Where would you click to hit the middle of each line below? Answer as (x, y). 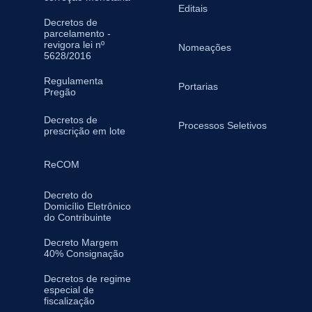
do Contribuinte (77, 217)
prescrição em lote (84, 131)
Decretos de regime (87, 279)
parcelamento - (77, 33)
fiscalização (69, 301)
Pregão (60, 92)
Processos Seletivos (222, 125)
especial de (69, 290)
